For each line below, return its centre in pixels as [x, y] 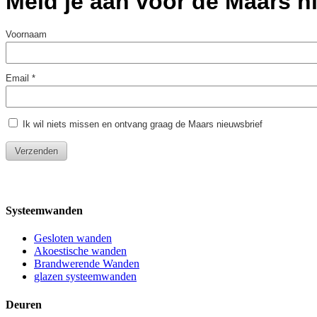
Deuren [24, 304]
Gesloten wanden [73, 238]
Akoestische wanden [80, 251]
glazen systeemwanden [85, 277]
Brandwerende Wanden [87, 264]
